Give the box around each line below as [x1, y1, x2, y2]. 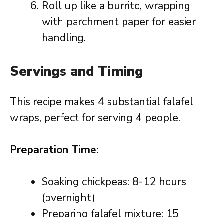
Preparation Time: [10, 142, 99, 157]
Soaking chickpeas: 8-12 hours [42, 174, 186, 189]
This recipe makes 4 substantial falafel [10, 94, 193, 109]
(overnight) [42, 190, 95, 205]
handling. [42, 31, 86, 45]
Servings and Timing [10, 62, 143, 80]
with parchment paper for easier [42, 15, 196, 29]
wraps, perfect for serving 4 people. [10, 110, 180, 125]
